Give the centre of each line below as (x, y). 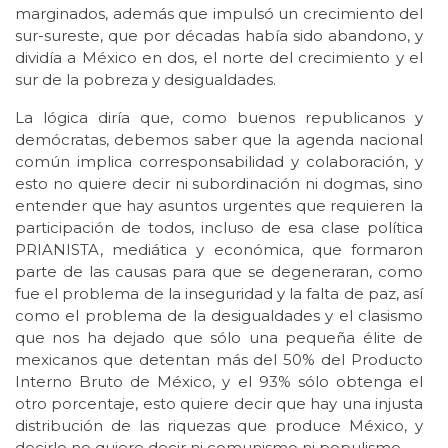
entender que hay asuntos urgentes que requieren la (219, 206)
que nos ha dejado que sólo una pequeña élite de (219, 338)
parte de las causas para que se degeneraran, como (219, 272)
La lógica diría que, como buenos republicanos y (219, 118)
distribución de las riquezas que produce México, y (219, 426)
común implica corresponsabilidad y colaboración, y (219, 162)
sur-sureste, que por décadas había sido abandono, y (219, 36)
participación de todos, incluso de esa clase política (219, 228)
